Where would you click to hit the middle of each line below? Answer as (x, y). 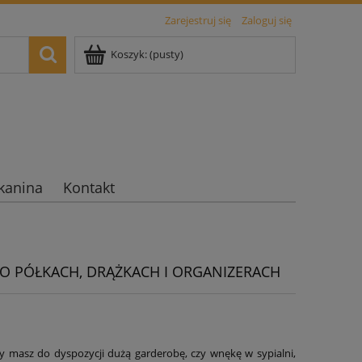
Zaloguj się (267, 20)
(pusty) (166, 54)
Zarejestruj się (198, 20)
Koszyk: (129, 54)
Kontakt (89, 188)
